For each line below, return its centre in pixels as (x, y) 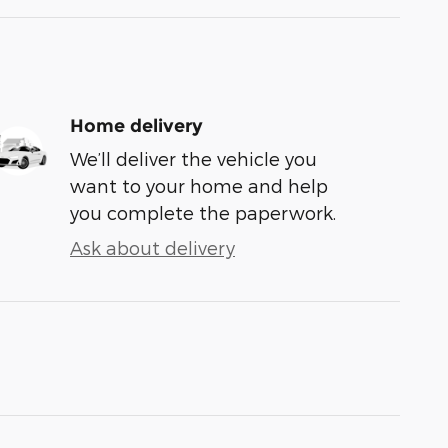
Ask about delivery (152, 247)
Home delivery (136, 125)
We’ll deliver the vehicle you (193, 158)
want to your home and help (199, 185)
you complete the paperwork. (203, 212)
